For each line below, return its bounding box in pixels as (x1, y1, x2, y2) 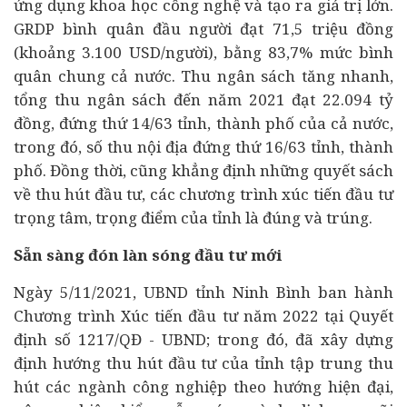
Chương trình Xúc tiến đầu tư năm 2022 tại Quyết (14, 305, 393, 326)
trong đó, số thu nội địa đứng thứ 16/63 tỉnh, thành (14, 136, 393, 157)
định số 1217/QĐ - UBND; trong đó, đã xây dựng (14, 329, 393, 350)
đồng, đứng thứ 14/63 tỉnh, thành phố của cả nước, (14, 113, 393, 134)
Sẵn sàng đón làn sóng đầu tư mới (14, 244, 282, 265)
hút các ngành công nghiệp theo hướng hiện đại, (14, 376, 393, 397)
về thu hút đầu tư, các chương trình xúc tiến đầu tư (14, 184, 393, 204)
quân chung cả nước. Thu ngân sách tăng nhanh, (14, 65, 393, 86)
